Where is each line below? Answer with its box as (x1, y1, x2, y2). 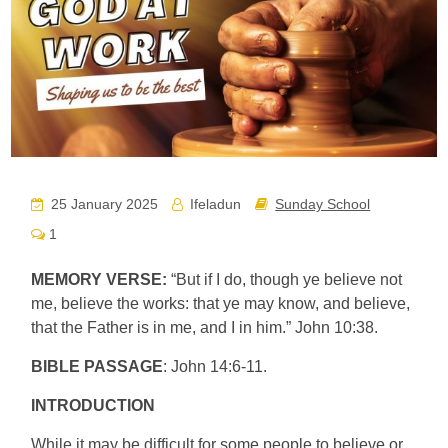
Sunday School (275, 195, 371, 212)
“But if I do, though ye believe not (171, 270, 403, 288)
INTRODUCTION (31, 396, 156, 414)
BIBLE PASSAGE (31, 357, 164, 375)
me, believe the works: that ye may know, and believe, (31, 294, 411, 312)
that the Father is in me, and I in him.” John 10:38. (31, 318, 379, 336)
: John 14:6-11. (163, 357, 268, 375)
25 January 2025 (47, 195, 159, 212)
